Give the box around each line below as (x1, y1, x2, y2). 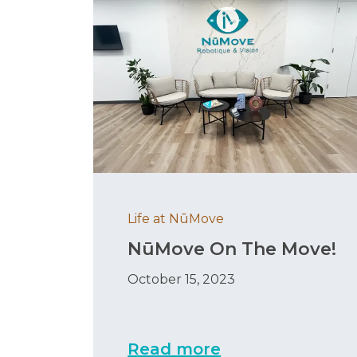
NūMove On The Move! (127, 238, 337, 261)
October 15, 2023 (127, 272, 236, 288)
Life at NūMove (127, 211, 225, 227)
